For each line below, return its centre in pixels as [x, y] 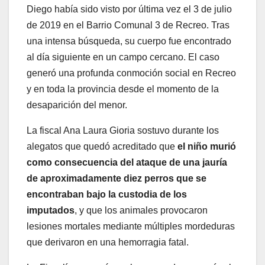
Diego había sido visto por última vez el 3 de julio [129, 9]
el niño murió [207, 147]
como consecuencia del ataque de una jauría [127, 163]
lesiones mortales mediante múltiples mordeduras [131, 227]
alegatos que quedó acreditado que [102, 147]
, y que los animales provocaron [141, 211]
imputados [51, 211]
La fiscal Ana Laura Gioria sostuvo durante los [123, 131]
